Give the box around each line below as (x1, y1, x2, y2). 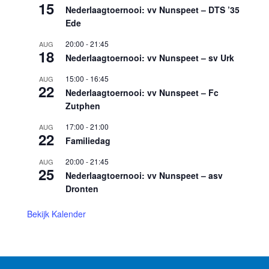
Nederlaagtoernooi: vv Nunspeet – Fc (65, 86, 219, 99)
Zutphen (65, 100, 100, 112)
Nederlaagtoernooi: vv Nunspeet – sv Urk (65, 52, 234, 64)
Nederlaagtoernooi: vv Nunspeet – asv (65, 169, 223, 182)
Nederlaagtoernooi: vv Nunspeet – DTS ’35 (65, 4, 240, 16)
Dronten (65, 183, 98, 195)
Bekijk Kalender (26, 208, 86, 220)
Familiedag (65, 134, 110, 147)
